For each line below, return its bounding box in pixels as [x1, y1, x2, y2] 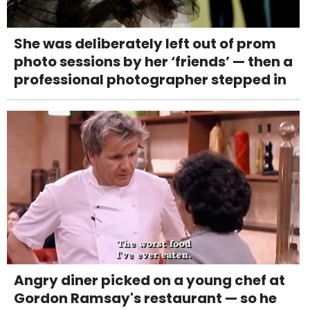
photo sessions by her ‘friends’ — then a [14, 51, 293, 71]
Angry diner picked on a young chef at [14, 270, 285, 290]
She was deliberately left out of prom [14, 33, 276, 53]
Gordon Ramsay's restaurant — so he [14, 288, 277, 308]
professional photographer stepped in [14, 69, 286, 89]
